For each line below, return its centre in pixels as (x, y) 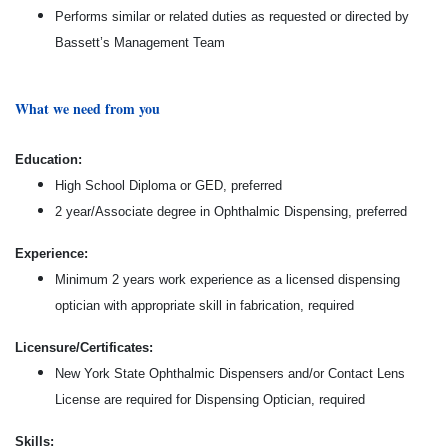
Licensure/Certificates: (84, 347)
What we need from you (87, 108)
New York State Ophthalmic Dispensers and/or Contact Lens (230, 373)
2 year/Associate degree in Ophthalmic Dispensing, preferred (231, 211)
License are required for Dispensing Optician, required (210, 399)
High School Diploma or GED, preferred (168, 185)
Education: (48, 159)
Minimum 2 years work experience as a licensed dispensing (227, 279)
